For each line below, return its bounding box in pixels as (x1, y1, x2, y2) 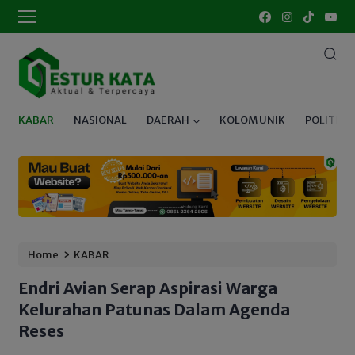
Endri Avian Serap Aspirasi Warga (18, 278, 277, 299)
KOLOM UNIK (219, 113, 285, 128)
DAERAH (147, 113, 189, 128)
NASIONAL (74, 113, 127, 128)
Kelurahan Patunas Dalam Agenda (18, 300, 290, 320)
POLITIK (305, 113, 345, 128)
